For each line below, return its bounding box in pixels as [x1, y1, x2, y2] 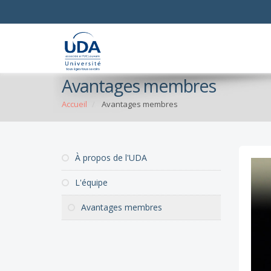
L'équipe [73, 177, 108, 188]
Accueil [62, 99, 87, 109]
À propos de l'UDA [73, 152, 147, 163]
